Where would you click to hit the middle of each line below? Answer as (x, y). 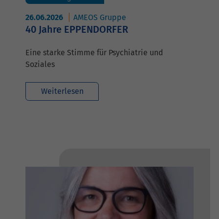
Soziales (40, 64)
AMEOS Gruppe (100, 17)
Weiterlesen (62, 91)
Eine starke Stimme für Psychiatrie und (94, 52)
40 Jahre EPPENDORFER (77, 29)
